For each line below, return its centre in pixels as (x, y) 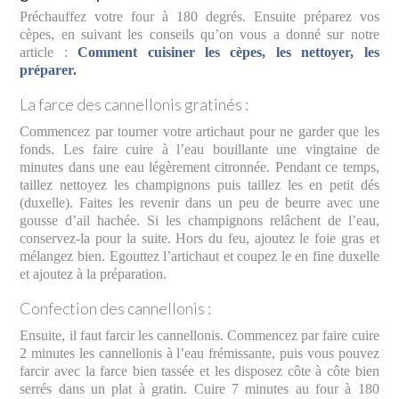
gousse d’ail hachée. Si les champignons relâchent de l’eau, (199, 220)
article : (49, 52)
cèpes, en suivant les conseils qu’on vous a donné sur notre (199, 34)
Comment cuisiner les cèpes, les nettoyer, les (228, 52)
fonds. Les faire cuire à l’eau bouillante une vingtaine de (199, 149)
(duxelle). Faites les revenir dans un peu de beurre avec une (199, 202)
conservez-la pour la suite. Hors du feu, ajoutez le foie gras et (199, 238)
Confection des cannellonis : (116, 308)
